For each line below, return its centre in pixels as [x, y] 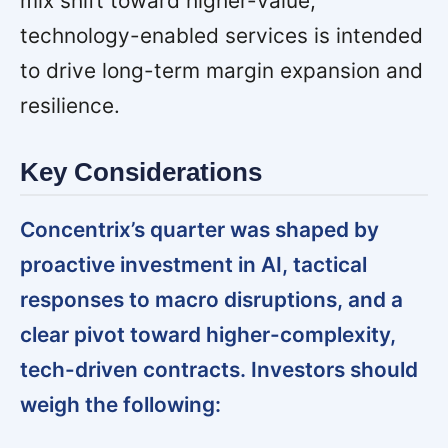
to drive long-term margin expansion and [221, 71]
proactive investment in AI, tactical [193, 264]
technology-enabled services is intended [221, 36]
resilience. [70, 106]
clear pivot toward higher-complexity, [208, 334]
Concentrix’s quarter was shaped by [199, 229]
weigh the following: [120, 404]
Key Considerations [141, 172]
